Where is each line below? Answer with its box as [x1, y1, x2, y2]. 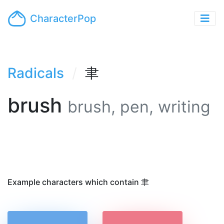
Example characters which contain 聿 [7, 177, 149, 187]
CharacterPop [30, 12, 96, 24]
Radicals [7, 64, 64, 81]
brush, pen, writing [67, 97, 210, 116]
